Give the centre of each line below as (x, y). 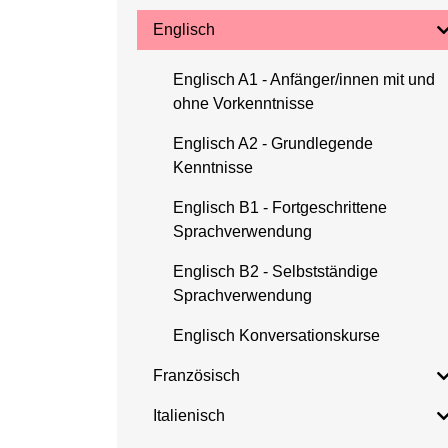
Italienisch (189, 415)
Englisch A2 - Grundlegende (273, 143)
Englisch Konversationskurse (276, 335)
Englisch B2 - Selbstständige (275, 271)
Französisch (196, 375)
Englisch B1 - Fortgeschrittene (280, 207)
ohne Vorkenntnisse (243, 103)
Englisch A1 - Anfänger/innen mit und (304, 79)
